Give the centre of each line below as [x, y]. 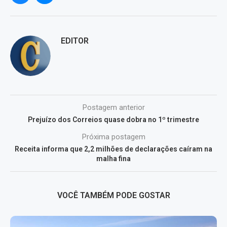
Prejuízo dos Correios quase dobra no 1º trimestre [113, 119]
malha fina [113, 158]
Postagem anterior [113, 107]
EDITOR [75, 41]
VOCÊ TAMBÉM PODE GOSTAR [113, 195]
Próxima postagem [113, 137]
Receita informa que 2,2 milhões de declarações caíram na [113, 149]
